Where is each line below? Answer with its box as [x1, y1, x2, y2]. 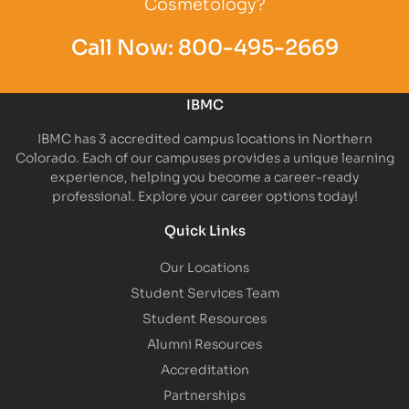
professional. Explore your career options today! [51, 185, 358, 205]
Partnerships [163, 384, 246, 404]
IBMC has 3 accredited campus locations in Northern [37, 128, 372, 148]
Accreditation [160, 359, 249, 379]
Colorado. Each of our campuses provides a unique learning [15, 147, 394, 167]
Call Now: [70, 30, 178, 62]
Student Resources [142, 308, 267, 328]
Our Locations [160, 257, 249, 277]
